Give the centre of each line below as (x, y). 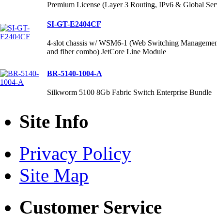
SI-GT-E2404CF (74, 24)
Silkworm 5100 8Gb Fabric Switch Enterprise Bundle (129, 92)
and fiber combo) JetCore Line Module (107, 51)
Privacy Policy (75, 153)
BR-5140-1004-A (75, 73)
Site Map (54, 175)
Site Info (54, 121)
